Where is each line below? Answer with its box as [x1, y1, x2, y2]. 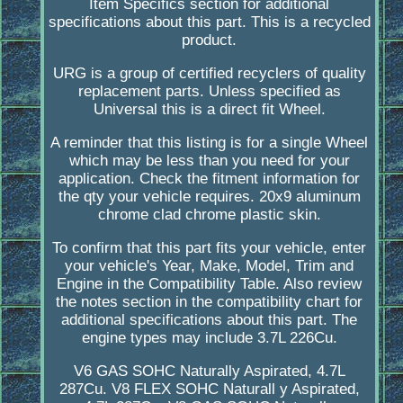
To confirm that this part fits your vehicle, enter [52, 239, 367, 257]
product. [182, 31, 237, 49]
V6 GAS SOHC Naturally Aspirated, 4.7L [73, 363, 345, 381]
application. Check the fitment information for [58, 170, 361, 188]
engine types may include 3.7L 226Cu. [81, 329, 337, 347]
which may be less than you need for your [68, 152, 350, 170]
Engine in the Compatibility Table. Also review [57, 275, 363, 293]
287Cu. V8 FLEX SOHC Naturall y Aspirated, [58, 381, 360, 399]
